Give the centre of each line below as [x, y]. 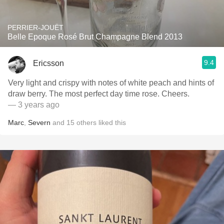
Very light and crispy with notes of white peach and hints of [111, 83]
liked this [111, 122]
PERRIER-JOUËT [35, 27]
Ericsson [48, 63]
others [86, 122]
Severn [39, 122]
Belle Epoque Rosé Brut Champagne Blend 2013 [95, 37]
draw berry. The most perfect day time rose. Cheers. [99, 94]
